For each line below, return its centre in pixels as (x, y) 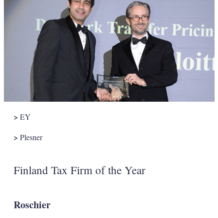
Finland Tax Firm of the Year (79, 170)
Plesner (30, 137)
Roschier (32, 205)
